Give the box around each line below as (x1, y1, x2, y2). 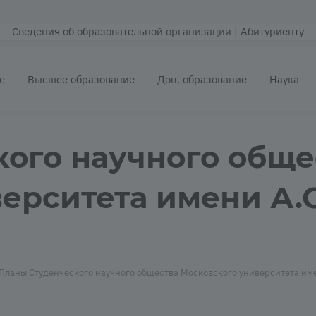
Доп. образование (157, 72, 248, 86)
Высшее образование (28, 72, 135, 86)
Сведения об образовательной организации (12, 25, 231, 38)
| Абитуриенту (234, 25, 304, 38)
